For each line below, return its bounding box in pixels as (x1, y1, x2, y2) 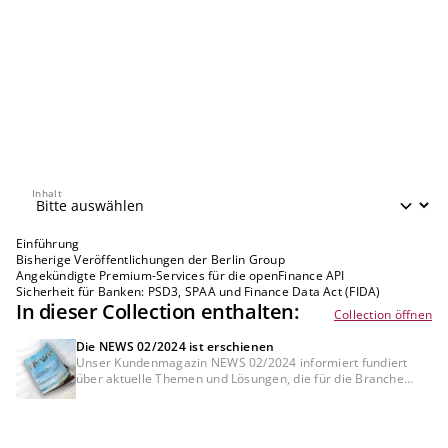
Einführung (16, 234, 80, 252)
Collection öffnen (333, 305, 432, 323)
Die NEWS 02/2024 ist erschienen (76, 337, 275, 355)
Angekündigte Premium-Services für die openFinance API (16, 266, 345, 284)
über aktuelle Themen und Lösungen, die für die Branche (76, 369, 404, 387)
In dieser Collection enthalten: (16, 297, 299, 325)
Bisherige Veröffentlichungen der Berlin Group (16, 250, 285, 268)
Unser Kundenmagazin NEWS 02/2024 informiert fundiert (76, 353, 408, 371)
